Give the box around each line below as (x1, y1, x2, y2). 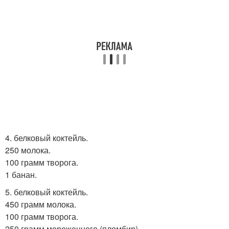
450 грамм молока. (5, 198, 76, 210)
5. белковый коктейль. (5, 186, 88, 198)
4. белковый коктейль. (5, 132, 88, 144)
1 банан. (5, 169, 37, 180)
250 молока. (5, 144, 51, 156)
